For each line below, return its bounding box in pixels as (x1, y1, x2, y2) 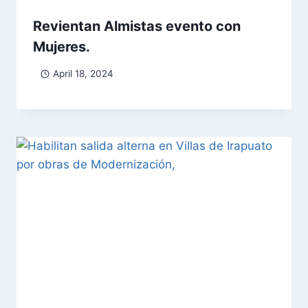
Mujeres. (33, 38, 90, 56)
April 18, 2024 (52, 67, 113, 79)
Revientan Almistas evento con (33, 18, 241, 35)
